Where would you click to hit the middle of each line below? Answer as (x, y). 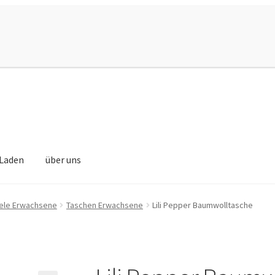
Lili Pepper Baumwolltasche (203, 205)
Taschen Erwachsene (104, 205)
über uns (64, 160)
